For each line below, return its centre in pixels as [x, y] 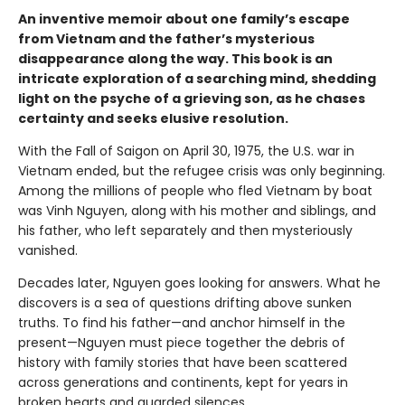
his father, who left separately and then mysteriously [185, 231]
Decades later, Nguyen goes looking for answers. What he [199, 283]
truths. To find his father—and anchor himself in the [182, 323]
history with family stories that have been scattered [183, 363]
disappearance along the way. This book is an [175, 59]
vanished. [48, 251]
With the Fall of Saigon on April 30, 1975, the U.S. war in [186, 151]
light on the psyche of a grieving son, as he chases [192, 99]
